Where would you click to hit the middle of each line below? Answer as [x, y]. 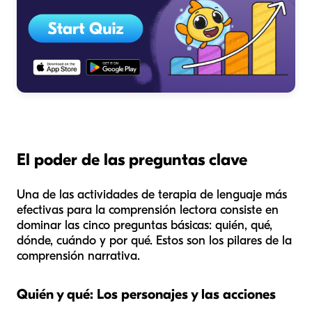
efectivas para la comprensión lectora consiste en [148, 210]
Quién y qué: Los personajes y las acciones [146, 294]
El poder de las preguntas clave [132, 159]
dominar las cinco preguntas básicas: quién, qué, [145, 225]
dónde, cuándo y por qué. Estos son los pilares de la [154, 240]
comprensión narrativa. [78, 256]
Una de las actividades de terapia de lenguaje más [152, 194]
